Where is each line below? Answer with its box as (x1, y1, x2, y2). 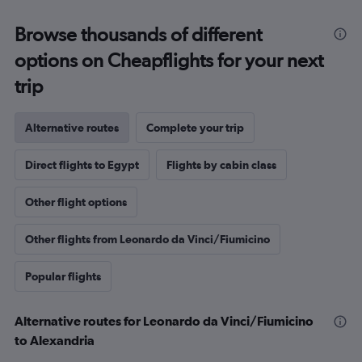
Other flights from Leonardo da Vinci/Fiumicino (25, 233, 270, 246)
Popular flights (25, 270, 101, 283)
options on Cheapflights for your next (15, 48, 323, 72)
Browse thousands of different (15, 23, 262, 46)
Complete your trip (146, 121, 244, 134)
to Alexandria (15, 333, 95, 347)
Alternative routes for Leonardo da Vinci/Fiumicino (15, 314, 314, 328)
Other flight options (25, 196, 127, 208)
